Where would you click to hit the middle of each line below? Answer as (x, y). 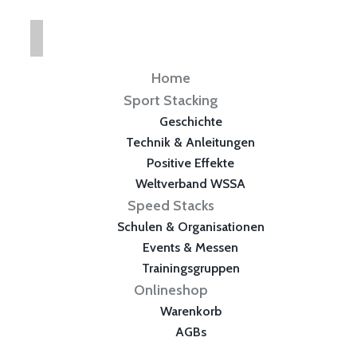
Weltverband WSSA (191, 184)
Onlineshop (171, 290)
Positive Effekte (191, 163)
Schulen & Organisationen (190, 227)
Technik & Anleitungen (191, 142)
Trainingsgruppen (190, 268)
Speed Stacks (171, 206)
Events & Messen (191, 247)
